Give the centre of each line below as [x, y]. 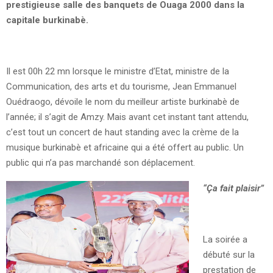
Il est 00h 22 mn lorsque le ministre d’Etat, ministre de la [118, 72]
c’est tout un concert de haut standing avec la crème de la [122, 133]
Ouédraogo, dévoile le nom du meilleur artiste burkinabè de [123, 102]
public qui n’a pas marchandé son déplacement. [101, 163]
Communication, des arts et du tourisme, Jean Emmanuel [121, 87]
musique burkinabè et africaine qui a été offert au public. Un [125, 148]
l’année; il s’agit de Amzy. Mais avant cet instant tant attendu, [127, 117]
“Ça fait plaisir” [233, 189]
